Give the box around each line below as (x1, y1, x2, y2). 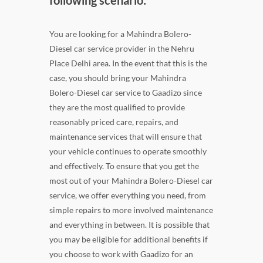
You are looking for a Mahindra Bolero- (49, 28, 191, 39)
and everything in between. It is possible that (49, 219, 210, 230)
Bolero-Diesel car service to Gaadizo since (49, 87, 202, 97)
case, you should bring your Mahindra (49, 72, 186, 83)
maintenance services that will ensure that (49, 131, 202, 141)
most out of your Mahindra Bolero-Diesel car (49, 175, 213, 186)
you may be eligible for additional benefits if (49, 234, 208, 244)
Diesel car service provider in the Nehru (49, 43, 194, 53)
